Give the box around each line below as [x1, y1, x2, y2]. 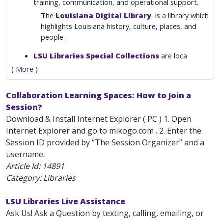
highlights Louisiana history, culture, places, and [41, 21, 196, 31]
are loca [159, 51, 187, 60]
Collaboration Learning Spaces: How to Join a [6, 90, 191, 101]
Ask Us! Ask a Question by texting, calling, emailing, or [6, 208, 204, 219]
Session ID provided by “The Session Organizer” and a [6, 137, 204, 148]
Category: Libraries [6, 172, 76, 183]
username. [6, 149, 45, 160]
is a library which [153, 10, 209, 20]
